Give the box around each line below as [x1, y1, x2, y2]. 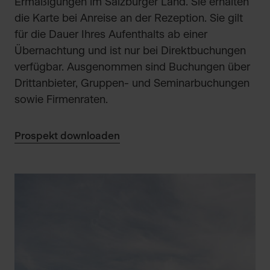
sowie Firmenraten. [14, 95, 108, 105]
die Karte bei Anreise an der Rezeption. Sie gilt [14, 13, 243, 24]
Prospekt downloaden [14, 131, 120, 141]
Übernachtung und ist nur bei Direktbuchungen [14, 46, 246, 57]
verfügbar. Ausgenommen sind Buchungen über [14, 62, 250, 73]
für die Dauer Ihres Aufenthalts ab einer [14, 30, 207, 40]
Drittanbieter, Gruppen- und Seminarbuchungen [14, 78, 250, 89]
